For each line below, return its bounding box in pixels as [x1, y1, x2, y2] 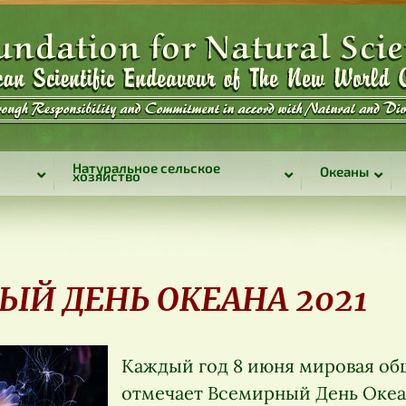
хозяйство [72, 167, 140, 184]
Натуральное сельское [72, 159, 220, 176]
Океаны [319, 163, 369, 179]
